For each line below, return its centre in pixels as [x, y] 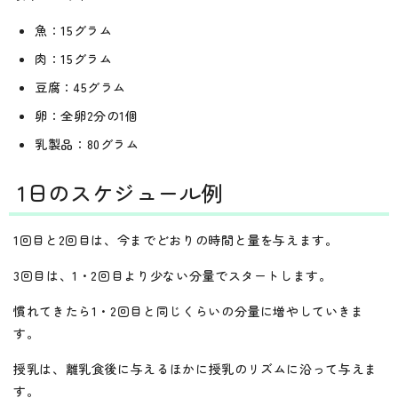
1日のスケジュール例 [121, 192]
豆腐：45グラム [81, 87]
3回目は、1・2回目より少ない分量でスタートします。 [173, 275]
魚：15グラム [74, 30]
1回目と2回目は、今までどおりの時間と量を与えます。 [176, 240]
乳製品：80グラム [87, 144]
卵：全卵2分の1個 [87, 115]
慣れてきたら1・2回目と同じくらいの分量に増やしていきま [189, 311]
